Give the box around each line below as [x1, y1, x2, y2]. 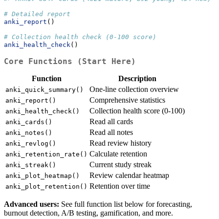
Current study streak [89, 160, 152, 169]
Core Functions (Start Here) [4, 57, 136, 66]
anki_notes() [5, 129, 52, 136]
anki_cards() [5, 118, 52, 126]
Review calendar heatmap [89, 171, 169, 179]
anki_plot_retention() [5, 182, 88, 190]
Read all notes [89, 128, 133, 136]
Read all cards [89, 117, 133, 126]
